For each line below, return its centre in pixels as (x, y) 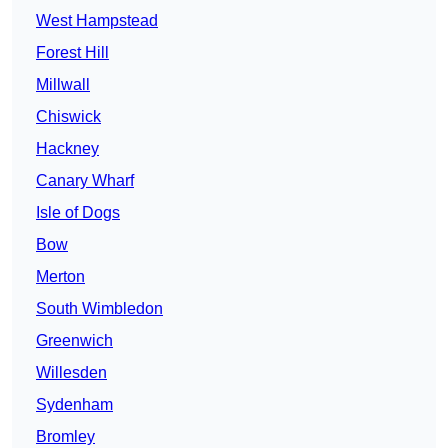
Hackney (67, 149)
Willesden (71, 373)
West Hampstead (97, 21)
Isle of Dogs (78, 213)
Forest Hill (72, 53)
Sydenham (74, 405)
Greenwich (74, 341)
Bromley (65, 437)
